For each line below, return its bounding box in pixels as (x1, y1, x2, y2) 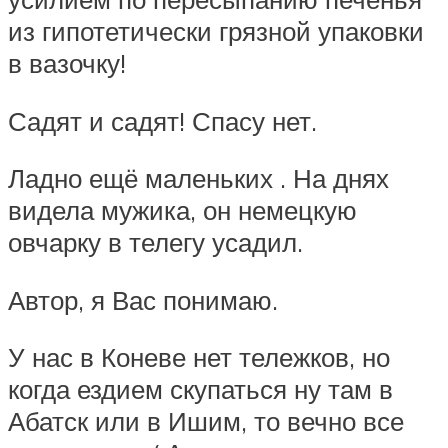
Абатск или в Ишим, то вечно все (8, 405, 404, 438)
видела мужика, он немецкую (8, 194, 357, 227)
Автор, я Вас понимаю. (8, 283, 278, 316)
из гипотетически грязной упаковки (8, 14, 424, 47)
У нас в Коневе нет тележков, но (8, 341, 390, 374)
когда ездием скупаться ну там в (8, 373, 393, 406)
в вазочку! (8, 46, 126, 79)
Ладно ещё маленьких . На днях (8, 162, 389, 195)
